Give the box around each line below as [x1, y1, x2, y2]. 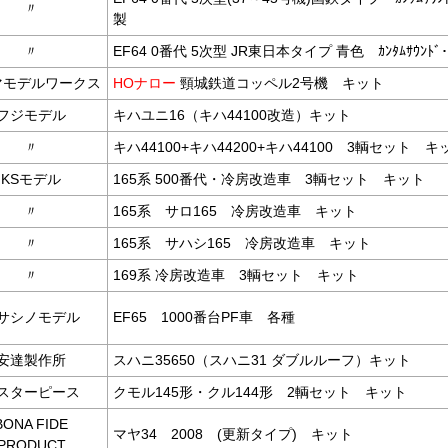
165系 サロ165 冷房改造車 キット [113, 202, 357, 219]
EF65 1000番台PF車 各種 [113, 308, 309, 325]
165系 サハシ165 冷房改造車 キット [113, 234, 371, 251]
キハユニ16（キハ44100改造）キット [113, 106, 351, 123]
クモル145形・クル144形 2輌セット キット [113, 383, 407, 400]
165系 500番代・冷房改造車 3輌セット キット [113, 170, 425, 187]
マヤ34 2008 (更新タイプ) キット [113, 425, 353, 442]
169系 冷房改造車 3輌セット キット [113, 266, 359, 283]
